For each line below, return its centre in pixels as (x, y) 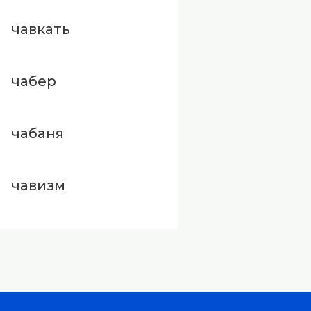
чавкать (41, 30)
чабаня (37, 134)
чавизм (38, 186)
